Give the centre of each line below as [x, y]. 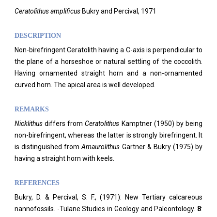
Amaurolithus [102, 147]
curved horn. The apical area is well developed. [85, 85]
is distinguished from [48, 147]
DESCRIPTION [38, 36]
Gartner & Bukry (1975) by [162, 147]
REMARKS [32, 109]
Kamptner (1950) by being [162, 124]
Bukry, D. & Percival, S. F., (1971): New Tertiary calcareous [108, 197]
